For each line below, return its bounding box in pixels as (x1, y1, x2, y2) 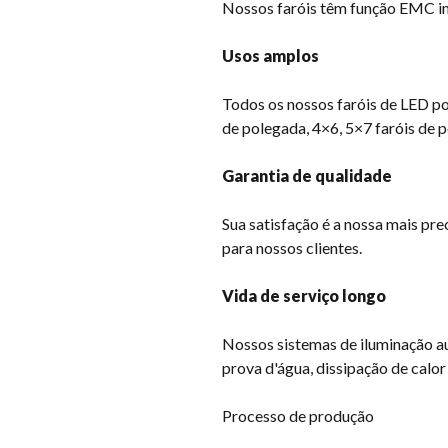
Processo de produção (222, 405, 374, 425)
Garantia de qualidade (222, 165, 392, 185)
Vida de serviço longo (222, 285, 386, 305)
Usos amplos (222, 45, 319, 65)
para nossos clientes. (222, 237, 362, 257)
